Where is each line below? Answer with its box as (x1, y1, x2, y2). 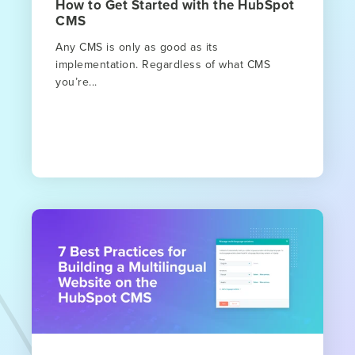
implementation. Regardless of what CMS (55, 55, 270, 72)
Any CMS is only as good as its (55, 38, 218, 55)
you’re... (55, 73, 97, 90)
